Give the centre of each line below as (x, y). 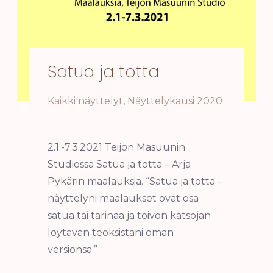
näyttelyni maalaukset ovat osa (123, 198)
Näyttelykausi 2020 (175, 101)
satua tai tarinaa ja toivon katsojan (129, 215)
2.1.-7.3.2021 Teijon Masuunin (116, 147)
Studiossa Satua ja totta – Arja (119, 164)
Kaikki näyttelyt (85, 101)
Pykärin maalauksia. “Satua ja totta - (134, 181)
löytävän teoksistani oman (110, 232)
